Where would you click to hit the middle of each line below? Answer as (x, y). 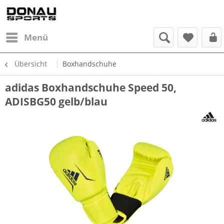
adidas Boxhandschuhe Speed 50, (91, 87)
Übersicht (31, 64)
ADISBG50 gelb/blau (56, 101)
